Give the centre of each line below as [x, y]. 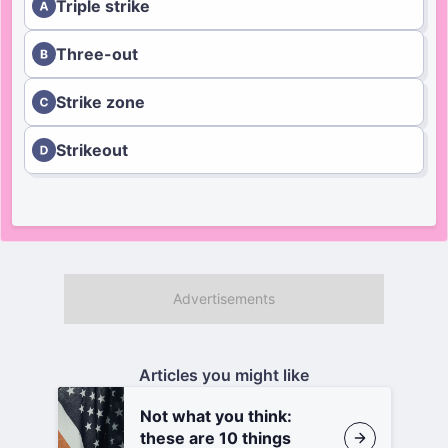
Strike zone [100, 102]
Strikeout [92, 150]
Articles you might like [224, 375]
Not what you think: [215, 416]
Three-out [97, 54]
